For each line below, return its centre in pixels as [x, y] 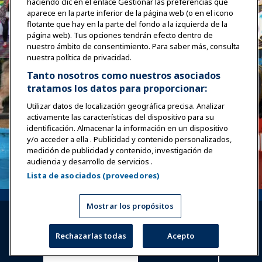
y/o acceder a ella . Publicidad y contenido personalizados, [129, 139]
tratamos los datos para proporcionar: [117, 88]
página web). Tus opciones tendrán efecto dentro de [120, 35]
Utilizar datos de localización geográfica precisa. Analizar [126, 106]
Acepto [181, 236]
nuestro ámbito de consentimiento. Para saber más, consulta [133, 46]
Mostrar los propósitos [130, 206]
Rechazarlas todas [91, 236]
